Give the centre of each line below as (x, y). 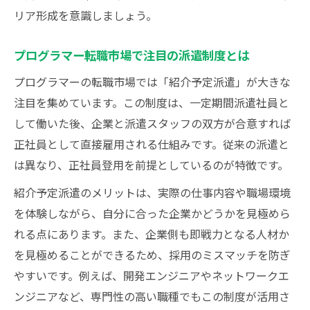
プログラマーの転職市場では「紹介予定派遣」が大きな (152, 82)
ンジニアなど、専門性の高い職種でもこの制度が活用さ (152, 296)
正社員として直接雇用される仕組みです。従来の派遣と (152, 144)
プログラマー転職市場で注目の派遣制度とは (131, 55)
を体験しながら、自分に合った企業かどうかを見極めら (152, 213)
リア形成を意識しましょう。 (85, 15)
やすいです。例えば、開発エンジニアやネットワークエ (152, 275)
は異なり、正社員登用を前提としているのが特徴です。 (151, 165)
